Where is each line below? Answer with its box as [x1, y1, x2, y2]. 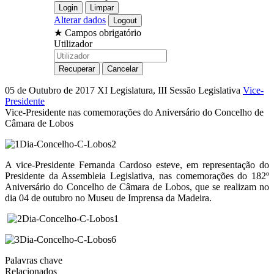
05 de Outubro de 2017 [5, 84, 97, 95]
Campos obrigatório [65, 27, 141, 38]
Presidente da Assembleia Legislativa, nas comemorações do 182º [5, 170, 269, 181]
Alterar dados [54, 14, 106, 25]
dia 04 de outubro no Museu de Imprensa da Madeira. [5, 192, 212, 203]
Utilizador [54, 38, 92, 49]
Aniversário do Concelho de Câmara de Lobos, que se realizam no [5, 181, 269, 192]
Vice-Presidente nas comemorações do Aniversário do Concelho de [5, 106, 264, 117]
